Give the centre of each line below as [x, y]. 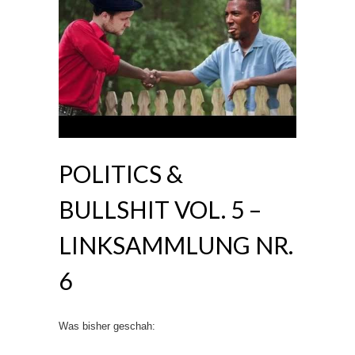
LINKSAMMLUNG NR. [176, 244]
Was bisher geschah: [107, 326]
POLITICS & [121, 173]
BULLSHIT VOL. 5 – [160, 209]
